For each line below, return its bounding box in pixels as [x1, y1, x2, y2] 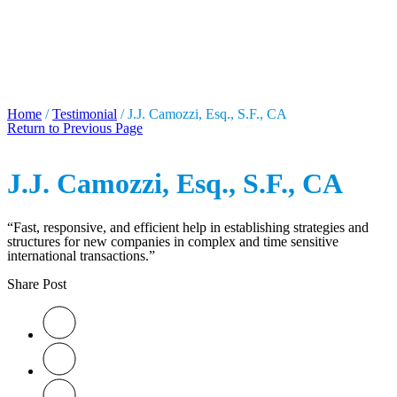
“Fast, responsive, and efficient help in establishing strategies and [7, 220, 369, 236]
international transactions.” [7, 248, 155, 264]
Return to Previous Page [7, 121, 143, 136]
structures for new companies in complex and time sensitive [7, 234, 339, 250]
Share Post [7, 276, 66, 292]
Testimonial [52, 106, 117, 122]
